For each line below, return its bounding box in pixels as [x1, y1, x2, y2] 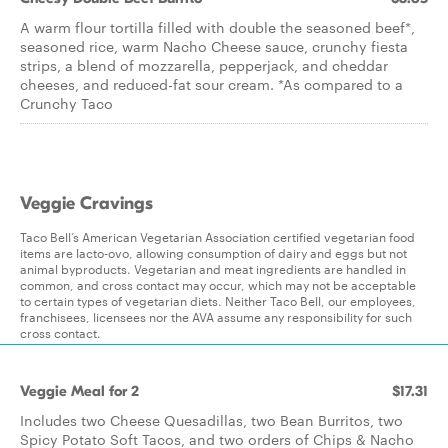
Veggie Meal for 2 [20, 382, 139, 400]
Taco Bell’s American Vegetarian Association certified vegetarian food [20, 227, 415, 245]
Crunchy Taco [20, 93, 113, 113]
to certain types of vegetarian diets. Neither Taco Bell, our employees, [20, 291, 416, 309]
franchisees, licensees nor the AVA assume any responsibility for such [20, 307, 412, 325]
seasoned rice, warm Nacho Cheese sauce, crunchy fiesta [20, 36, 408, 56]
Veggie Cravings [20, 193, 153, 214]
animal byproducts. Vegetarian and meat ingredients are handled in [20, 259, 406, 277]
